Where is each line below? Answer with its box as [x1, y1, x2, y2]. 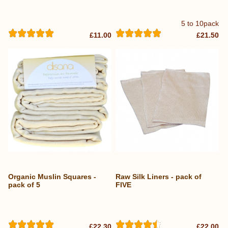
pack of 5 [8, 181, 40, 189]
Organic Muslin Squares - [8, 173, 96, 181]
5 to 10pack [181, 19, 219, 27]
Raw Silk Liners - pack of [116, 173, 202, 181]
